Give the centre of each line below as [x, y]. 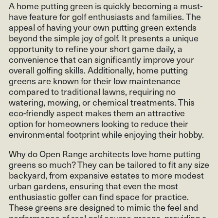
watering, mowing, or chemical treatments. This [102, 102]
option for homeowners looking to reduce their [99, 123]
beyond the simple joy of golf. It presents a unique [104, 37]
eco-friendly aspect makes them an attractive [97, 112]
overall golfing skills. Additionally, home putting [98, 70]
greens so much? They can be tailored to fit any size [109, 164]
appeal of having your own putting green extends [103, 27]
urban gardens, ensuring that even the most [93, 185]
